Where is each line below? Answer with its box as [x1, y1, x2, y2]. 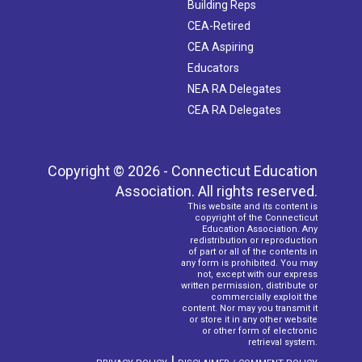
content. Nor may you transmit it [182, 302, 318, 314]
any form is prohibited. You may [181, 257, 318, 268]
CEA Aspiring [187, 40, 254, 53]
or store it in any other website [189, 314, 318, 325]
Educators [187, 61, 239, 74]
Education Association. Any [202, 223, 318, 234]
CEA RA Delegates [187, 103, 281, 116]
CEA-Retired [187, 19, 250, 32]
